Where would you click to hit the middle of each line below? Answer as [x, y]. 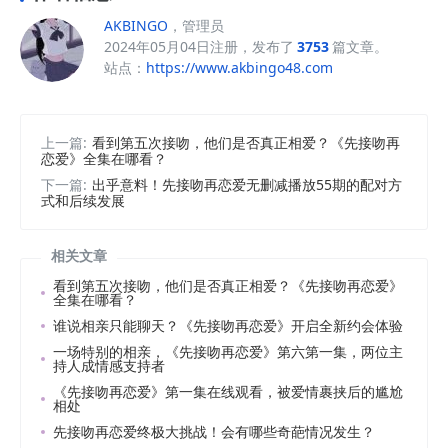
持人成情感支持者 [109, 365]
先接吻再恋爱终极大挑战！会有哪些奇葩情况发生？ [214, 431]
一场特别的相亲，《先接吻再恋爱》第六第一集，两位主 [228, 351]
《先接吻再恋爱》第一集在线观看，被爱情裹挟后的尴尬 [228, 391]
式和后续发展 [83, 200]
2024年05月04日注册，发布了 [199, 47]
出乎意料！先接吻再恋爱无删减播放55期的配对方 [247, 184]
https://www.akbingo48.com [239, 68]
